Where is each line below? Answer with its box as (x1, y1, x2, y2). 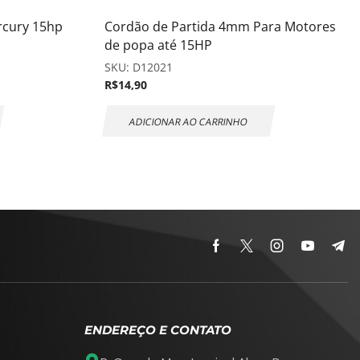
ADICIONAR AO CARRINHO (128, 114, 249, 128)
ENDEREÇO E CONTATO (84, 322, 231, 338)
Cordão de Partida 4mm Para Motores (104, 17, 336, 35)
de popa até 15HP (104, 35, 212, 54)
